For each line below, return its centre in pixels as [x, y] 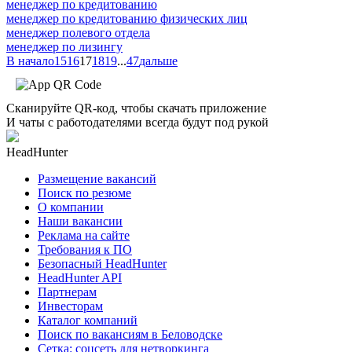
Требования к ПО [85, 249]
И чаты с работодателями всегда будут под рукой [137, 122]
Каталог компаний [88, 320]
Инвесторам [70, 306]
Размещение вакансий [97, 178]
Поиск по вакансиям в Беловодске [130, 334]
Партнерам [67, 291]
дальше [158, 60]
